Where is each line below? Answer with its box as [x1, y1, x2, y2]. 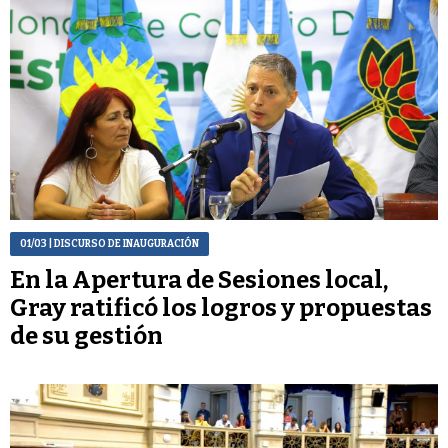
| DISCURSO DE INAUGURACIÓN [47, 237, 199, 250]
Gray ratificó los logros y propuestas [10, 293, 432, 322]
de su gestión [10, 321, 163, 350]
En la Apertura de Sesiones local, [10, 265, 388, 294]
